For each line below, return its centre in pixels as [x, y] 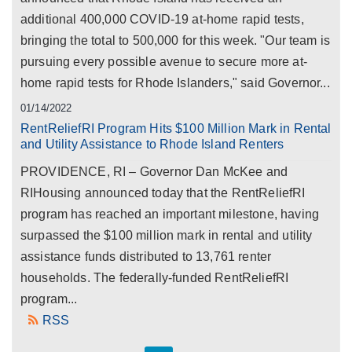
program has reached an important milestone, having [170, 214]
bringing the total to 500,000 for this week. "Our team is [176, 40]
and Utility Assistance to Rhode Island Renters [152, 144]
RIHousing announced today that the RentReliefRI [163, 193]
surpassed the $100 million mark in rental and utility [167, 235]
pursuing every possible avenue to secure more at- [164, 62]
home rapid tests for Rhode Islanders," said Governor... [175, 83]
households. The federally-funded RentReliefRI [155, 278]
